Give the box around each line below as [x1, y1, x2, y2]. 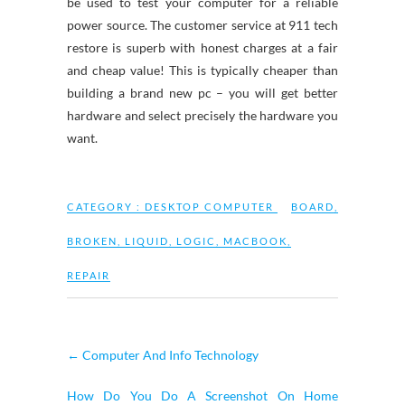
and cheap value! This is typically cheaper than [67, 62, 338, 78]
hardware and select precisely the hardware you [67, 108, 338, 123]
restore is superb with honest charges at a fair [67, 40, 338, 55]
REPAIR [67, 269, 110, 281]
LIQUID [125, 235, 169, 247]
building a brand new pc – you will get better [67, 85, 338, 100]
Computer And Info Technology [80, 347, 259, 363]
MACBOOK [223, 235, 287, 247]
